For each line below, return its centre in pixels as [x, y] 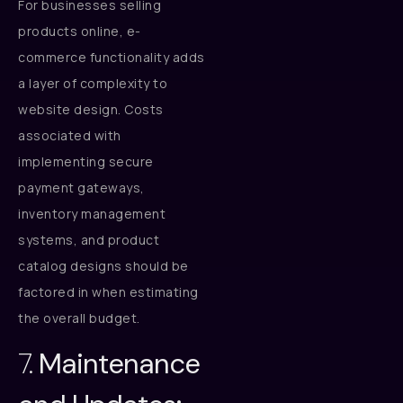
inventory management [92, 213]
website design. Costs [91, 109]
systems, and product [89, 239]
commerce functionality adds [112, 57]
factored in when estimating [108, 291]
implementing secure [86, 161]
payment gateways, [81, 187]
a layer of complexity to [93, 83]
